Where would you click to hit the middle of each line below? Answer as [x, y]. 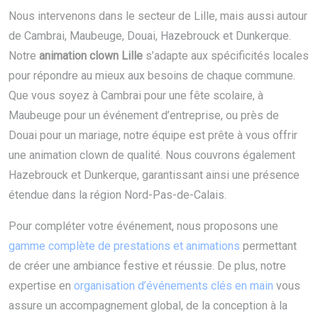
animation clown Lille [91, 56]
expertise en [41, 286]
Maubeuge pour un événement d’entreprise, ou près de [144, 116]
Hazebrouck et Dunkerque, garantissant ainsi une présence [154, 175]
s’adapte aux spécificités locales [226, 56]
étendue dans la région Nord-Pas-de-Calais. [117, 195]
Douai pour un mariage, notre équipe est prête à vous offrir [153, 136]
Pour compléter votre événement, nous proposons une [143, 226]
